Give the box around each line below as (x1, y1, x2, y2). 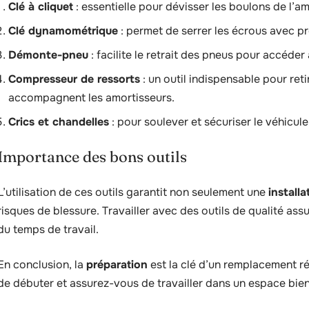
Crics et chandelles (8, 114, 109, 129)
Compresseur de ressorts (8, 72, 140, 86)
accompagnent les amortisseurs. (8, 90, 175, 105)
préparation (86, 257, 148, 272)
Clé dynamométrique (8, 23, 118, 38)
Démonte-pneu (8, 48, 88, 62)
